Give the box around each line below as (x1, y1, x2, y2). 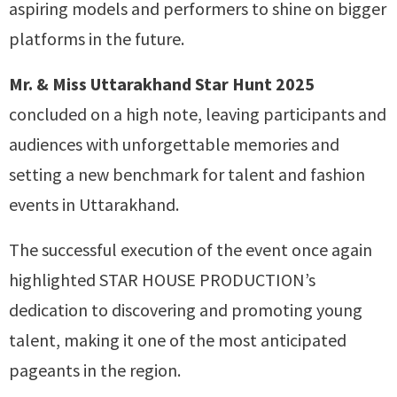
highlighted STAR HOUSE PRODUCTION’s (9, 268, 315, 291)
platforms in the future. (9, 27, 184, 50)
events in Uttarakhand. (9, 192, 179, 215)
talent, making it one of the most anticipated (9, 328, 346, 351)
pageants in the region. (9, 358, 181, 381)
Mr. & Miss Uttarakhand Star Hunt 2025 (9, 72, 315, 95)
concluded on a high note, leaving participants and (9, 102, 386, 125)
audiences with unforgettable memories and (9, 132, 339, 155)
